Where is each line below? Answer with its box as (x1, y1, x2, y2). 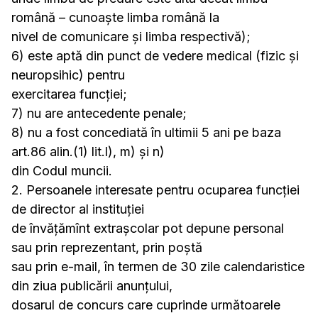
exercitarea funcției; (11, 87, 127, 102)
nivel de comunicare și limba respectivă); (11, 29, 251, 44)
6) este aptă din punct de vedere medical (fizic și (11, 48, 299, 63)
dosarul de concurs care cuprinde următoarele (11, 297, 280, 312)
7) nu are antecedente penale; (11, 106, 187, 121)
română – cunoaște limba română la (11, 10, 219, 25)
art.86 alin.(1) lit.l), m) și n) (11, 144, 165, 159)
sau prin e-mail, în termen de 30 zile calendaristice (11, 259, 305, 274)
